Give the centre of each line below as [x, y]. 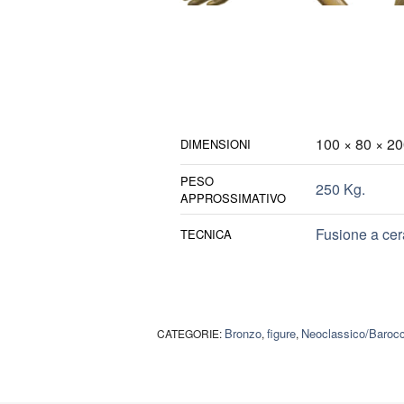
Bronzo [243, 334]
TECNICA [206, 234]
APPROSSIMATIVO [233, 198]
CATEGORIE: [191, 334]
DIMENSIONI [215, 144]
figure [281, 334]
